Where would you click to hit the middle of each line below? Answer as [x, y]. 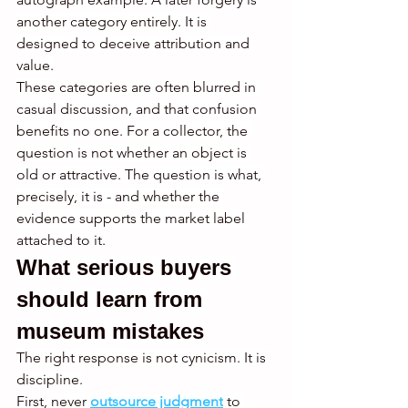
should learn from [112, 300]
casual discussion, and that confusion [138, 109]
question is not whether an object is [133, 153]
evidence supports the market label [133, 219]
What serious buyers [127, 268]
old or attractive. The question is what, [141, 175]
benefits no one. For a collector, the [134, 131]
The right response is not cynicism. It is [143, 358]
